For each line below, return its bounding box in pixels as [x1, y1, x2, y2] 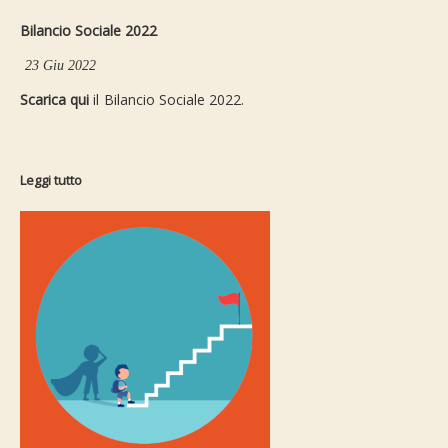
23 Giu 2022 [25, 57, 97, 74]
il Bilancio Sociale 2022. [93, 90, 245, 110]
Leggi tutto [20, 171, 82, 190]
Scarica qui [20, 90, 94, 110]
